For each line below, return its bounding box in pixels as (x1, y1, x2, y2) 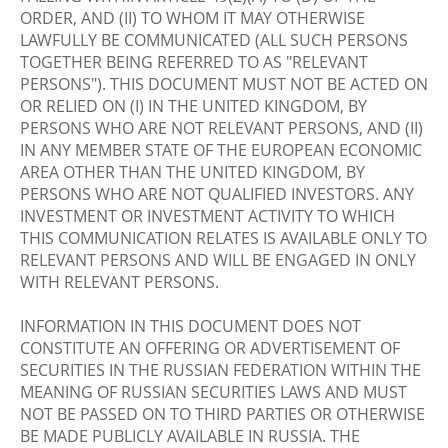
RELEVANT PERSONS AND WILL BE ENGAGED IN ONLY (20, 249, 416, 271)
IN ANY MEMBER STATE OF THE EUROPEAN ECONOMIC (20, 139, 422, 161)
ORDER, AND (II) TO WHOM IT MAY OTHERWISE (20, 7, 365, 29)
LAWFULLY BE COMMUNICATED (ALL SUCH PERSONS (20, 29, 408, 51)
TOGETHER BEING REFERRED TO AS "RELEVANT (20, 51, 368, 73)
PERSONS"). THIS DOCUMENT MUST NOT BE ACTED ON (20, 73, 428, 95)
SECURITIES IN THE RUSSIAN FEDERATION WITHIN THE (20, 359, 421, 381)
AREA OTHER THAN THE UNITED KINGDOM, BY (20, 161, 365, 183)
